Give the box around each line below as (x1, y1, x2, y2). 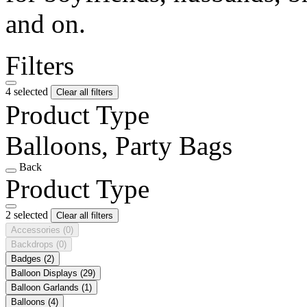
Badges (11, 253, 44, 264)
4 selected (5, 85, 51, 97)
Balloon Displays (11, 267, 80, 278)
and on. (5, 8, 86, 38)
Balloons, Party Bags (5, 130, 232, 160)
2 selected (5, 208, 51, 221)
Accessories (11, 224, 63, 235)
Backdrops (11, 238, 56, 249)
